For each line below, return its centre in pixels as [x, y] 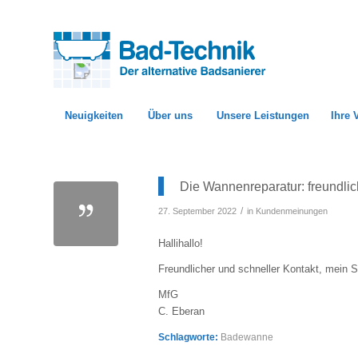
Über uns [170, 115]
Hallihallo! [181, 244]
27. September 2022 [197, 211]
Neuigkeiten [94, 115]
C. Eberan [181, 312]
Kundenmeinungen [292, 211]
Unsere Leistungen [263, 115]
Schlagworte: [188, 337]
